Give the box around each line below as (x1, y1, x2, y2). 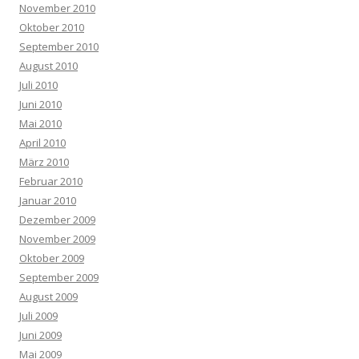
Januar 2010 (19, 192, 76, 208)
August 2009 (19, 288, 78, 304)
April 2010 (19, 135, 66, 150)
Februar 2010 (19, 173, 83, 188)
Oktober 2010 (19, 19, 84, 34)
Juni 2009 (19, 327, 62, 342)
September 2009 (19, 269, 99, 284)
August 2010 (19, 58, 78, 73)
